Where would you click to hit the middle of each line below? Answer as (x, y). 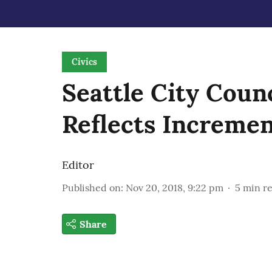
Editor (78, 165)
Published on (91, 188)
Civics (84, 62)
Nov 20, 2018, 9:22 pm (175, 188)
